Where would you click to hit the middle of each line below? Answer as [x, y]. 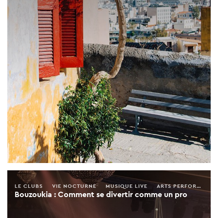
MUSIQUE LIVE [127, 186]
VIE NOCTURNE [74, 186]
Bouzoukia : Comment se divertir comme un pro [101, 194]
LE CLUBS [29, 186]
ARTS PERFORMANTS [177, 186]
